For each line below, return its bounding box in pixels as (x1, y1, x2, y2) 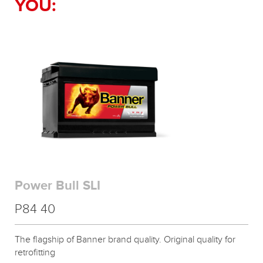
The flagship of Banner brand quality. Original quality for (15, 234, 235, 246)
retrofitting (15, 247, 55, 259)
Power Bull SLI (15, 178, 100, 194)
